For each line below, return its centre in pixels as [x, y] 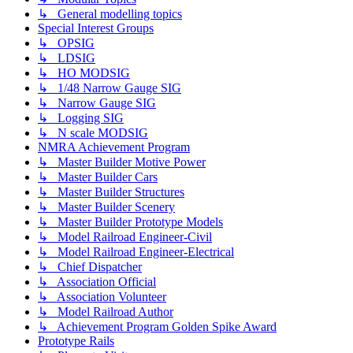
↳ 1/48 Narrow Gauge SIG [110, 88]
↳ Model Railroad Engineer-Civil [125, 237]
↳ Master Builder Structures [111, 192]
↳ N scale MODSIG [93, 133]
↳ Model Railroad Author [106, 312]
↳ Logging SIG [81, 118]
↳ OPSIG [66, 43]
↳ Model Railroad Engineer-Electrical [136, 252]
